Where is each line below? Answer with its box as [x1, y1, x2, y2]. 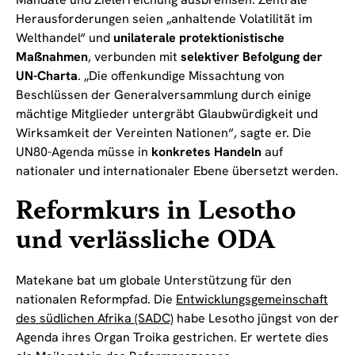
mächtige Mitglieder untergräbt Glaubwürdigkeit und [16, 105, 318, 122]
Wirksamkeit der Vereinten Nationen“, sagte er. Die [16, 124, 311, 141]
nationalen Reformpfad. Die [16, 290, 176, 307]
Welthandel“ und [16, 29, 113, 46]
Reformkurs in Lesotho [16, 194, 296, 227]
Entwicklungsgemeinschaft [176, 290, 328, 307]
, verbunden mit [88, 48, 181, 65]
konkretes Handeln [151, 143, 261, 160]
